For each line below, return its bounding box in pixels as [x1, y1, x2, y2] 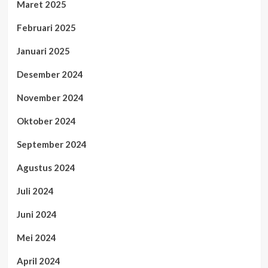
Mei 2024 [16, 232, 56, 243]
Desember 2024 [16, 68, 83, 80]
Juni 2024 [16, 208, 57, 220]
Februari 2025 [16, 22, 76, 33]
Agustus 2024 [16, 162, 75, 173]
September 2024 [16, 138, 87, 150]
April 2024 [16, 255, 60, 266]
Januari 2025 [16, 45, 70, 56]
